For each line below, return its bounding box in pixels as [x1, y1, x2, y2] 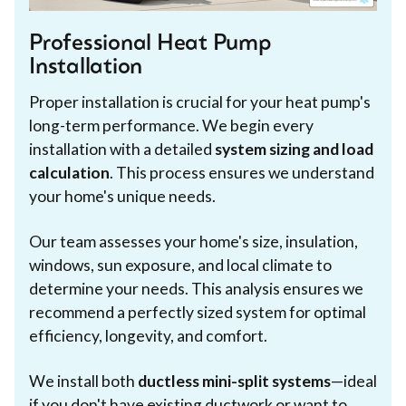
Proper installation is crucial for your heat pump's [29, 92, 371, 111]
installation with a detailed [29, 139, 215, 159]
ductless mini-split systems [138, 371, 331, 391]
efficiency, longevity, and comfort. [29, 325, 267, 345]
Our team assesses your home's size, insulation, [29, 231, 358, 251]
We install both [29, 371, 138, 391]
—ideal [331, 371, 377, 391]
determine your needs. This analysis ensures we [29, 278, 363, 298]
